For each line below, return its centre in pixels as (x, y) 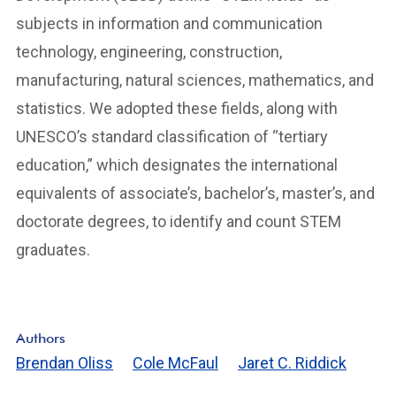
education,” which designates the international (177, 165)
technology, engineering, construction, (149, 52)
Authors (41, 338)
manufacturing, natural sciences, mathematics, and (195, 80)
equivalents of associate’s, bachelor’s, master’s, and (195, 193)
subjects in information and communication (169, 23)
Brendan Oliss (65, 363)
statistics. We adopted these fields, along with (177, 108)
